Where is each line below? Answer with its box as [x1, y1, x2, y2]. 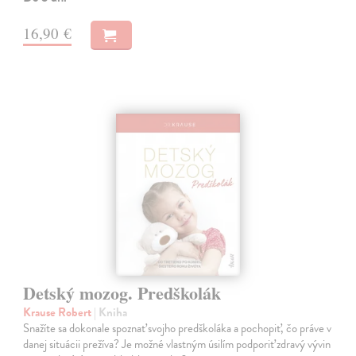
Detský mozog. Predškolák [23, 280, 222, 307]
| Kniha [94, 304, 128, 322]
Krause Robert [23, 304, 95, 322]
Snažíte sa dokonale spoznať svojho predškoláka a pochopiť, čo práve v [23, 319, 332, 338]
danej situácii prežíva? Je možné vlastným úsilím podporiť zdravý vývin [23, 335, 331, 354]
